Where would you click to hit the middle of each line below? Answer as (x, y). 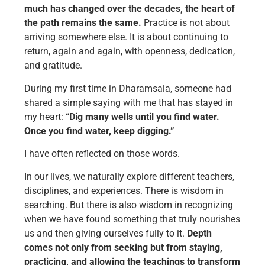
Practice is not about (185, 23)
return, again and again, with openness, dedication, (130, 51)
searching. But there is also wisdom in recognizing (129, 205)
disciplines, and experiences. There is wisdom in (124, 190)
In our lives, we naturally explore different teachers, (129, 176)
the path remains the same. (83, 23)
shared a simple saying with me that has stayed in (129, 102)
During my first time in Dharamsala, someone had (128, 88)
